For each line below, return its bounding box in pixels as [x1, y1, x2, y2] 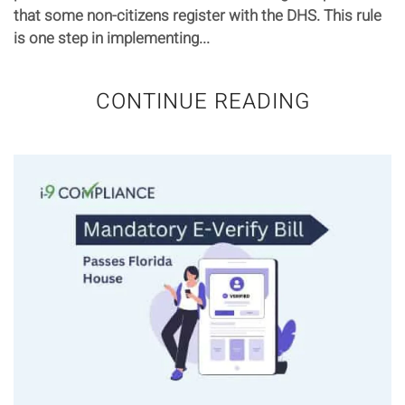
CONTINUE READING [95, 85, 310, 118]
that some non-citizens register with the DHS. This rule [14, 4, 381, 27]
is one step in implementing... [14, 26, 210, 50]
